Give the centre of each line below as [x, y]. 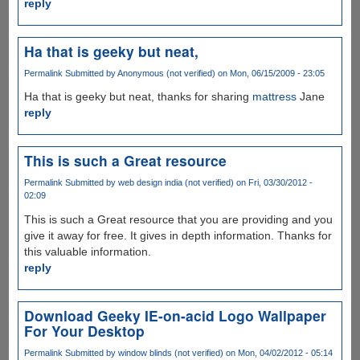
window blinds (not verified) [170, 352]
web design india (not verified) [176, 183]
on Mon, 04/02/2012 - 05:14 [278, 352]
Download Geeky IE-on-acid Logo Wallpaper [175, 315]
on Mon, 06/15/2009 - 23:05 [270, 74]
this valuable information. [87, 251]
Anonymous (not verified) [166, 74]
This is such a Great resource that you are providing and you [178, 219]
